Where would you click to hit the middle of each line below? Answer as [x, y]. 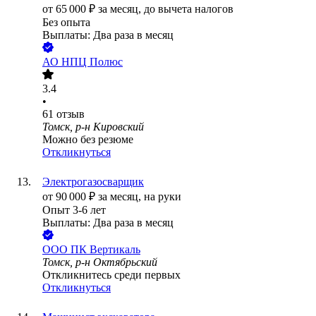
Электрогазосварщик [93, 182]
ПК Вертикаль [105, 250]
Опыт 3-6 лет [74, 210]
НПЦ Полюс [92, 62]
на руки [163, 197]
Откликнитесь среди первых [111, 275]
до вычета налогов [189, 9]
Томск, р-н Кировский [93, 127]
